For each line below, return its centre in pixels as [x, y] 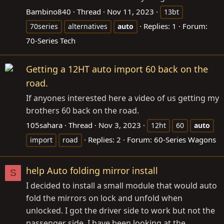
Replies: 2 [104, 139]
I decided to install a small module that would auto [121, 185]
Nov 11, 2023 [130, 11]
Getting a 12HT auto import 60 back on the [117, 69]
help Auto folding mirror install [92, 170]
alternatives [88, 26]
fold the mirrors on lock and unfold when [104, 198]
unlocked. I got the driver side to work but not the [120, 210]
